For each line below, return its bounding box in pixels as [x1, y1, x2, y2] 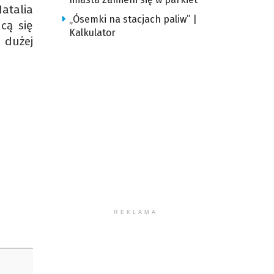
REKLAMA [114, 209, 158, 215]
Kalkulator [68, 27, 116, 39]
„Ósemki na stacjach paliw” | [68, 13, 197, 25]
